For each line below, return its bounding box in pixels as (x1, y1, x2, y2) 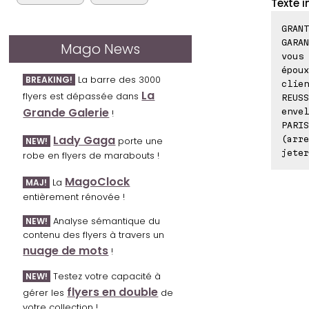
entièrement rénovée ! (23, 190, 126, 204)
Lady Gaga (53, 132, 116, 149)
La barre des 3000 (75, 73, 161, 87)
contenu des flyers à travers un (23, 228, 165, 242)
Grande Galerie (23, 105, 110, 121)
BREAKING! (26, 74, 73, 86)
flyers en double (67, 284, 159, 301)
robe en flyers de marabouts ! (23, 149, 160, 163)
